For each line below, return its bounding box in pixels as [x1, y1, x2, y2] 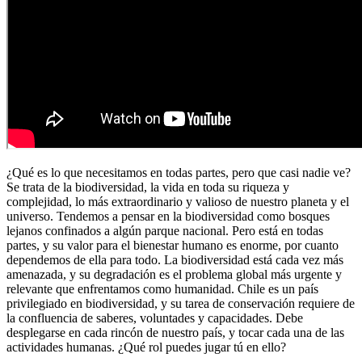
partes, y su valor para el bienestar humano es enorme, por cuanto [6, 238, 339, 252]
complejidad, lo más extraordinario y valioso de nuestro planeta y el [6, 194, 349, 208]
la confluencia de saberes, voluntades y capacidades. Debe [6, 310, 303, 325]
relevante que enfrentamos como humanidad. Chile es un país [6, 281, 318, 296]
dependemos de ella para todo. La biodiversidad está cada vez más [6, 252, 343, 267]
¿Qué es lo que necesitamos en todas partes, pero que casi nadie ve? [6, 165, 351, 179]
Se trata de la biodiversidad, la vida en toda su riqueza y [6, 179, 289, 194]
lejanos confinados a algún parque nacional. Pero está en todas [6, 223, 323, 238]
